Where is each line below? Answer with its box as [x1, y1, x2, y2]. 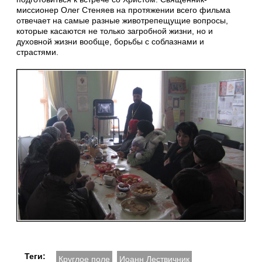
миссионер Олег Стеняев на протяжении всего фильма [16, 5, 230, 15]
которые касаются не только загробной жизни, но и [16, 26, 213, 36]
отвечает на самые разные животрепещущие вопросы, [16, 15, 228, 25]
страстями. [16, 47, 58, 57]
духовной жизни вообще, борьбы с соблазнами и [16, 36, 204, 46]
